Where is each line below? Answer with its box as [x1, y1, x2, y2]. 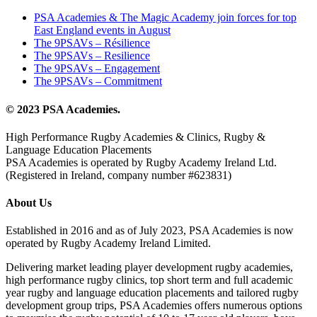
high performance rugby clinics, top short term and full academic [6, 274, 293, 287]
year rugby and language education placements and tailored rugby [6, 287, 299, 299]
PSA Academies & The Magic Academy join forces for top [34, 11, 296, 24]
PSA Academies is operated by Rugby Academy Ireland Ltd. [6, 156, 277, 168]
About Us [6, 197, 52, 209]
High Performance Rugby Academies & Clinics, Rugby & [6, 130, 265, 143]
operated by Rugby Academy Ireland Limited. [6, 237, 211, 250]
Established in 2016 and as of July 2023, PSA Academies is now [6, 224, 294, 237]
